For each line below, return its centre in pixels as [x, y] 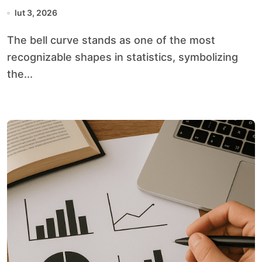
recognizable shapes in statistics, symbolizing [123, 57]
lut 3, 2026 [36, 13]
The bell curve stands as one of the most [11, 40]
